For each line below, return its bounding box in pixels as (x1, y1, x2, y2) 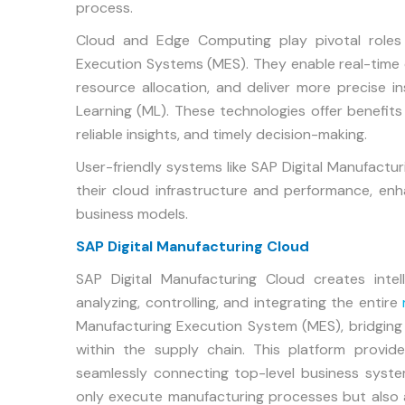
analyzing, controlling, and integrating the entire (76, 293, 403, 312)
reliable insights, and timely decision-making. (76, 125, 367, 144)
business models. (76, 204, 188, 223)
